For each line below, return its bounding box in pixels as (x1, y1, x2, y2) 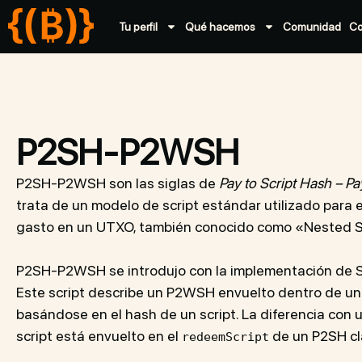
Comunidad (283, 20, 342, 33)
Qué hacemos (185, 20, 256, 33)
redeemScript (182, 330, 269, 344)
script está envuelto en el (16, 327, 182, 344)
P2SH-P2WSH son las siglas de (16, 175, 219, 192)
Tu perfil (119, 20, 158, 33)
